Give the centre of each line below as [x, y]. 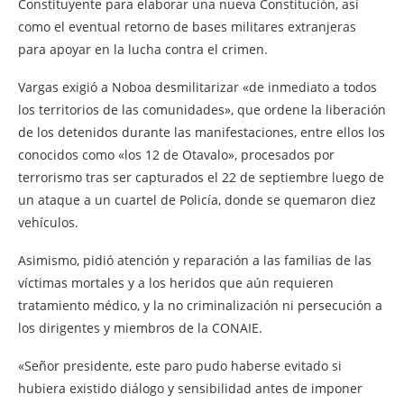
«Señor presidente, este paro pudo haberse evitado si [180, 365]
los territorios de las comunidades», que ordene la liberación [202, 109]
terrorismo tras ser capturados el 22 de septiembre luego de [201, 177]
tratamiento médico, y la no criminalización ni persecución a [200, 305]
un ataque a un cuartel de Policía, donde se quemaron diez [197, 199]
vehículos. [48, 222]
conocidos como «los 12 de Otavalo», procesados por [176, 154]
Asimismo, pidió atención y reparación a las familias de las [195, 260]
